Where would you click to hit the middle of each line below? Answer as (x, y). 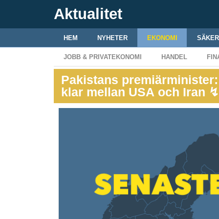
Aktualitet (88, 14)
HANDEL (174, 57)
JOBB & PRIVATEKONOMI (102, 57)
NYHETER (112, 38)
